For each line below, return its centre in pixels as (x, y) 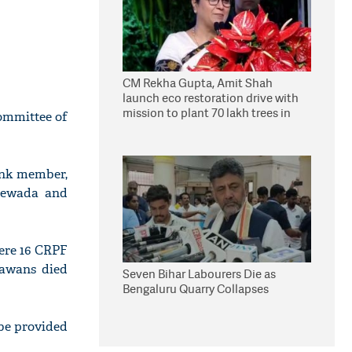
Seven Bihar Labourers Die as (199, 274)
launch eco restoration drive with (211, 98)
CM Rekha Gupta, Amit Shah (198, 83)
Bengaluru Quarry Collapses (196, 289)
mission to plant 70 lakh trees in (207, 113)
